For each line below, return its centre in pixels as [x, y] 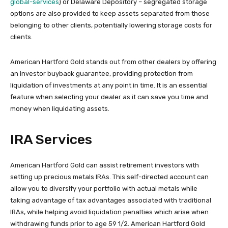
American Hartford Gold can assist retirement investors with [105, 165]
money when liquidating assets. [60, 108]
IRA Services [51, 139]
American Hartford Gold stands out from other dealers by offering [113, 62]
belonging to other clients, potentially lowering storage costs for [111, 25]
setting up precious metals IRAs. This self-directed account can [109, 177]
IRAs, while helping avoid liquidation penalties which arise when [109, 212]
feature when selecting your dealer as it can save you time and [109, 97]
